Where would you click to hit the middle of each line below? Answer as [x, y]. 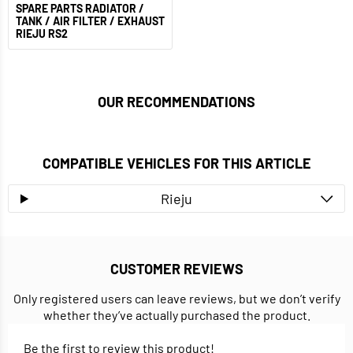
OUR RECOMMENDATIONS [176, 102]
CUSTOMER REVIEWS [176, 269]
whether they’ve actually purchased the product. [176, 315]
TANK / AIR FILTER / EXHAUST [90, 21]
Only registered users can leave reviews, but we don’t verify [176, 299]
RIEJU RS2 [42, 34]
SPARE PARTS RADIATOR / [80, 9]
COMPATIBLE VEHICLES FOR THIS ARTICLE [176, 163]
